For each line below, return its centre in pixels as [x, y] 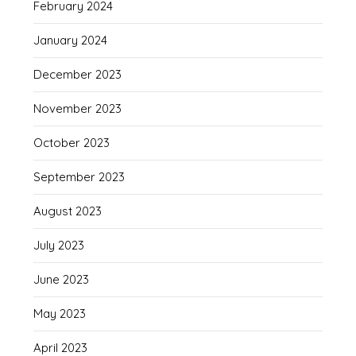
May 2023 [60, 313]
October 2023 [72, 142]
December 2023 [78, 74]
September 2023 [79, 176]
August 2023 [68, 211]
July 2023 [59, 245]
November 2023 [78, 108]
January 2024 [71, 40]
